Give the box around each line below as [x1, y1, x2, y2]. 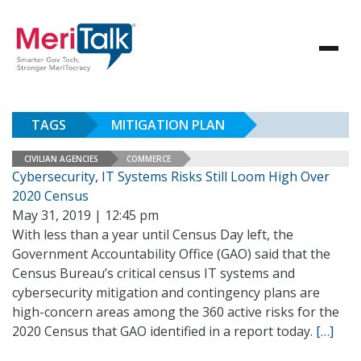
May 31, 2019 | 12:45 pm [12, 206, 159, 224]
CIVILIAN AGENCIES [24, 152, 98, 164]
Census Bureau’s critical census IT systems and [12, 264, 295, 282]
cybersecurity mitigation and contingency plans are [12, 284, 320, 301]
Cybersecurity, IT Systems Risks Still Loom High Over [12, 168, 330, 185]
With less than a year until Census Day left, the [12, 226, 293, 243]
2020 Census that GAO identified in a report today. [12, 322, 316, 340]
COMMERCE [127, 152, 171, 164]
